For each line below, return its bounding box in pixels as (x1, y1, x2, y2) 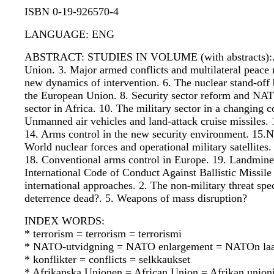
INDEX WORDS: (24, 215, 105, 228)
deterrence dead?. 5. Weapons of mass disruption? (24, 192, 247, 205)
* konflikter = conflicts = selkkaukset (24, 253, 190, 266)
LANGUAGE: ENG (24, 28, 114, 41)
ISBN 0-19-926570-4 (24, 6, 119, 18)
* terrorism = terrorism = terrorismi (24, 228, 182, 240)
